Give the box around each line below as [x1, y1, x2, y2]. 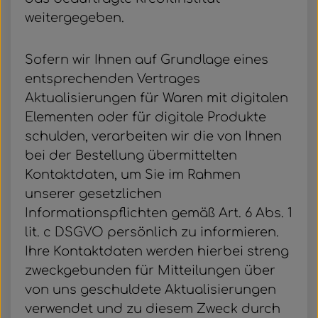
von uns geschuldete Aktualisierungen [25, 283, 276, 297]
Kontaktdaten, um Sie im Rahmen [25, 168, 241, 182]
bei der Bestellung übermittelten [25, 148, 237, 163]
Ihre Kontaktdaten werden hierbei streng [25, 244, 289, 258]
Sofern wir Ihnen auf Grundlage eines [25, 53, 268, 67]
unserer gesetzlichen [25, 187, 162, 201]
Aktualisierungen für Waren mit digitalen [25, 91, 288, 105]
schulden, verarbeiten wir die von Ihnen [25, 129, 282, 143]
